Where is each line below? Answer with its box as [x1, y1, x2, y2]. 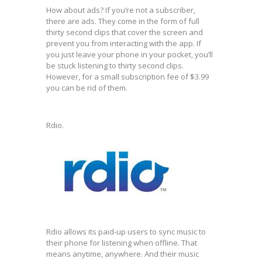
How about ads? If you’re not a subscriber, [46, 5, 195, 15]
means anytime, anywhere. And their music [46, 249, 199, 259]
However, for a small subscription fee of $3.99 [46, 71, 209, 82]
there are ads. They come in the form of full [46, 16, 199, 26]
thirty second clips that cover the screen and [46, 27, 203, 37]
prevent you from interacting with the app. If [46, 38, 201, 49]
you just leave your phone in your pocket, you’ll [46, 49, 213, 60]
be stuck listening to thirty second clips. [46, 60, 184, 71]
